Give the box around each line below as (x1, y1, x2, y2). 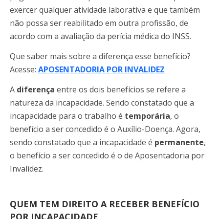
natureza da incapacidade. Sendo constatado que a (10, 97, 194, 109)
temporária (125, 110, 170, 122)
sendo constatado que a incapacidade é (10, 137, 154, 148)
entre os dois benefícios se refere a (57, 84, 186, 95)
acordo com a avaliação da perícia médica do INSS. (10, 30, 191, 42)
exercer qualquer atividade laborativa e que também (10, 4, 200, 15)
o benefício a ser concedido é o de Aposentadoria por (10, 150, 204, 161)
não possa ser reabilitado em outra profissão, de (10, 17, 188, 28)
